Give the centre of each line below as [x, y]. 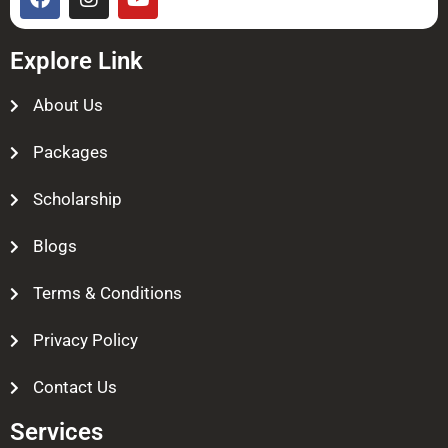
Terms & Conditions [107, 293]
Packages [70, 152]
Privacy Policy [85, 340]
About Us [67, 105]
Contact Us [74, 387]
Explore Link [76, 61]
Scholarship [77, 199]
